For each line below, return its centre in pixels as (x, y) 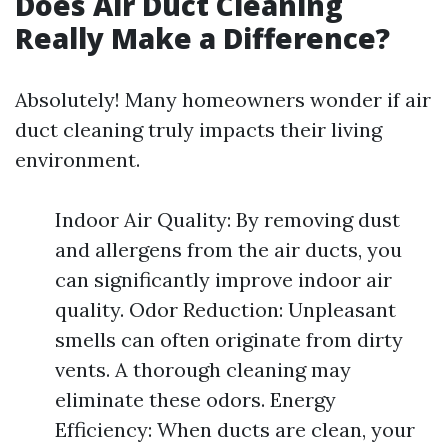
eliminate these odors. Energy (195, 399)
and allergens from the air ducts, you (228, 249)
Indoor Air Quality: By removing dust (227, 219)
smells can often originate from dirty (229, 339)
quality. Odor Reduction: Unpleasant (225, 309)
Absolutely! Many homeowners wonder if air (223, 99)
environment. (77, 159)
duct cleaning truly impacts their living (198, 129)
